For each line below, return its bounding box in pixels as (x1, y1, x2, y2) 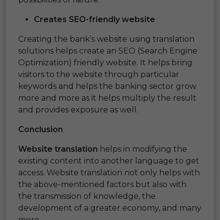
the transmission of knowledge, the (18, 191, 156, 201)
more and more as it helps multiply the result (18, 93, 196, 103)
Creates (34, 14, 69, 24)
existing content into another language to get (18, 156, 199, 165)
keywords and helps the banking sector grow (18, 81, 196, 91)
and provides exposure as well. (18, 105, 138, 114)
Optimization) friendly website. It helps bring (18, 57, 192, 67)
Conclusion (18, 124, 63, 134)
